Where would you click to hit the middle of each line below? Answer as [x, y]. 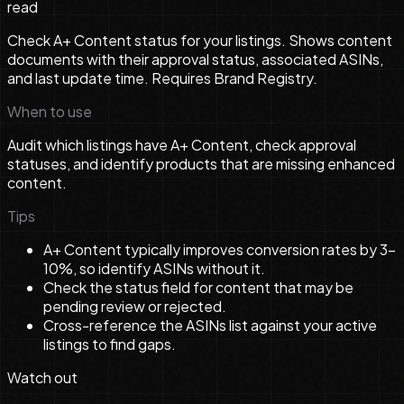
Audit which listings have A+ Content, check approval [182, 145]
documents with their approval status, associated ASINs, [195, 60]
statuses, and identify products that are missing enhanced [201, 164]
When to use [50, 112]
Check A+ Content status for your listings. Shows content [200, 41]
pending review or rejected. [135, 307]
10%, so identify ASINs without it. [154, 269]
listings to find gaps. [110, 344]
